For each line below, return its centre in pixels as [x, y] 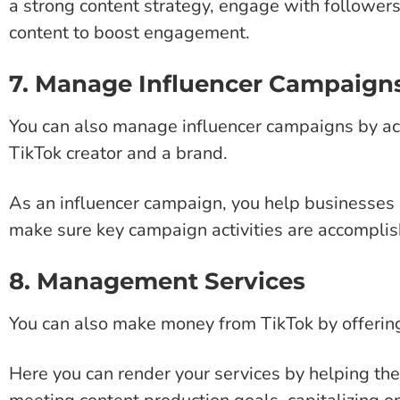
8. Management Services [157, 281]
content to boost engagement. [129, 32]
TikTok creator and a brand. [118, 153]
